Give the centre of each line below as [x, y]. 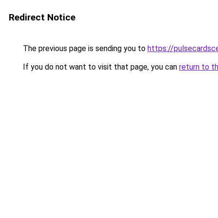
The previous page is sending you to [84, 48]
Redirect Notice [42, 17]
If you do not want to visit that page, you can [100, 67]
